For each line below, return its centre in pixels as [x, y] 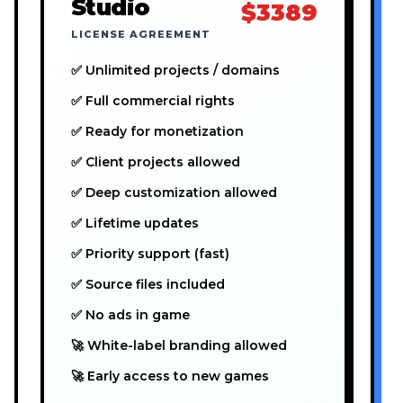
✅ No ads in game [130, 315]
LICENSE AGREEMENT [141, 35]
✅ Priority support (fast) [150, 254]
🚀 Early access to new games [170, 376]
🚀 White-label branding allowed [179, 346]
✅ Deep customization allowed [174, 193]
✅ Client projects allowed [156, 162]
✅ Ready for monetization [157, 132]
